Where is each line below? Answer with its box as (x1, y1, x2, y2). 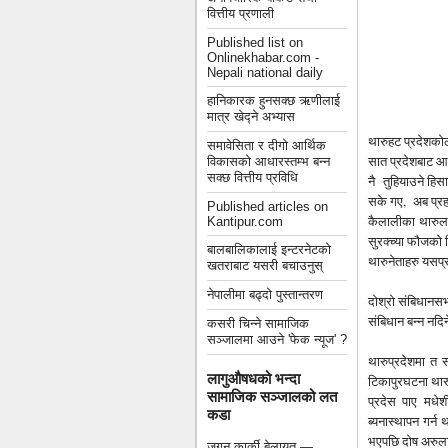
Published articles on (207, 199, 328, 214)
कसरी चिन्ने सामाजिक (207, 316, 309, 331)
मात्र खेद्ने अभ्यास (207, 109, 295, 124)
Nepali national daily (207, 65, 323, 80)
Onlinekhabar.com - (207, 50, 319, 65)
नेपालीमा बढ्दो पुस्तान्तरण (207, 287, 323, 302)
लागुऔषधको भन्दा (207, 370, 300, 388)
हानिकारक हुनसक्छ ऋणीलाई (207, 93, 340, 108)
